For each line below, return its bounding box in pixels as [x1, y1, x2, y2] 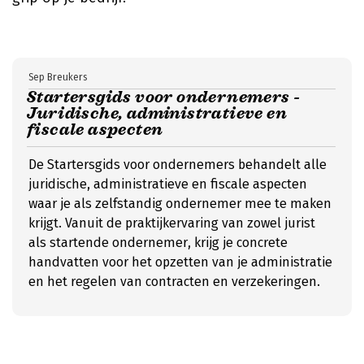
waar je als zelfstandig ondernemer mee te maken [28, 196, 331, 211]
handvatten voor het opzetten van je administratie [28, 254, 332, 270]
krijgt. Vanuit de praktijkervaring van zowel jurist [28, 215, 315, 231]
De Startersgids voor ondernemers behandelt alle [28, 157, 327, 172]
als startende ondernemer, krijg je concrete [28, 235, 288, 250]
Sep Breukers [28, 71, 87, 83]
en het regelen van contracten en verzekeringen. [28, 274, 320, 289]
